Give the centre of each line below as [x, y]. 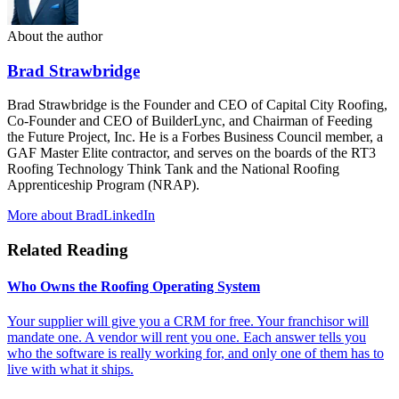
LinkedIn [129, 216]
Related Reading [68, 249]
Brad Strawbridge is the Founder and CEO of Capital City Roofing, [197, 105]
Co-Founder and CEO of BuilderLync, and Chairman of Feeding [190, 121]
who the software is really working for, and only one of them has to [195, 354]
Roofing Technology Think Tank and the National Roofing [173, 169]
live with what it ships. [70, 370]
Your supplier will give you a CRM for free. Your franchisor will [188, 322]
